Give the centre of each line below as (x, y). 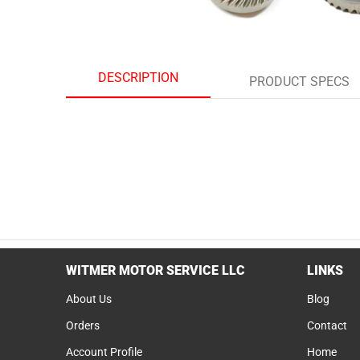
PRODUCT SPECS (299, 82)
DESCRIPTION (138, 78)
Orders (83, 325)
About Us (89, 299)
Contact (327, 325)
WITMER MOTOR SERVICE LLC (155, 270)
